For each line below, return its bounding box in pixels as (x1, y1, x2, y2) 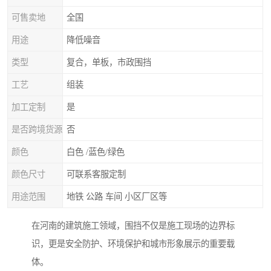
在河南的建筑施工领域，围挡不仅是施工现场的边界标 (31, 221, 235, 231)
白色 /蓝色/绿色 (67, 147, 125, 157)
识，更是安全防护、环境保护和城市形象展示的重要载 (31, 239, 235, 249)
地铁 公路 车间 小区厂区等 (67, 192, 167, 201)
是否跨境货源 (11, 125, 62, 134)
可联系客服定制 (67, 169, 126, 179)
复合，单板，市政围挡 (67, 57, 151, 67)
